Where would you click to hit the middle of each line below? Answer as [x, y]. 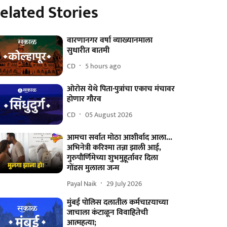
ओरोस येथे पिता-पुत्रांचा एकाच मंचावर [121, 89]
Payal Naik [82, 183]
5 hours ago [103, 66]
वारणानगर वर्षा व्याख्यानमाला [110, 40]
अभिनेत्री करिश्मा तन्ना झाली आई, [114, 148]
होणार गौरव [84, 99]
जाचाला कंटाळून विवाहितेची [108, 213]
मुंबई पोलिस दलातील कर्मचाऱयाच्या [118, 203]
